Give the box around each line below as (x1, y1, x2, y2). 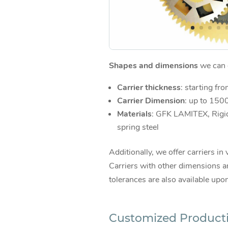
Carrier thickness (117, 81, 181, 93)
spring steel (117, 121, 159, 133)
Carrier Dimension (117, 95, 185, 106)
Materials (117, 108, 152, 120)
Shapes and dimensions (108, 60, 198, 71)
